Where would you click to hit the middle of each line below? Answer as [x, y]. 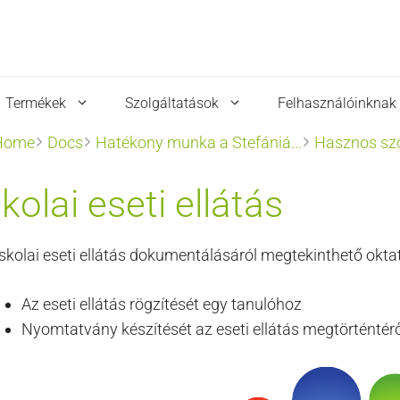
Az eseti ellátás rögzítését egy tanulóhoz [162, 304]
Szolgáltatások [172, 103]
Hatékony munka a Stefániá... [199, 142]
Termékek [35, 103]
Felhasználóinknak [337, 103]
